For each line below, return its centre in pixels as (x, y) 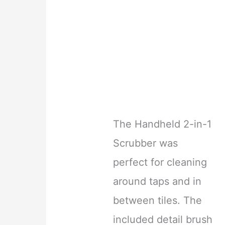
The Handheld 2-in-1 (162, 124)
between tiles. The (158, 200)
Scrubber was (146, 143)
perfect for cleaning (160, 162)
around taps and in (157, 181)
